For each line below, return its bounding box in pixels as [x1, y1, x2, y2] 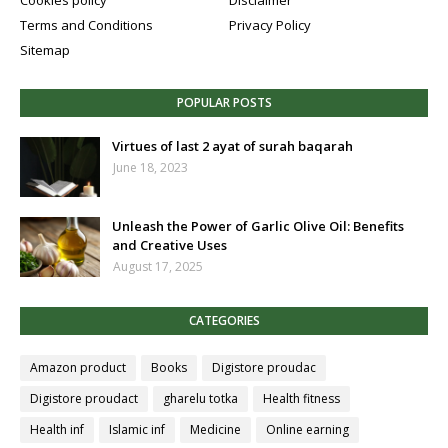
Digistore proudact [30, 390, 138, 407]
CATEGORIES [188, 312, 260, 329]
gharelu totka [163, 390, 238, 407]
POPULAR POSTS [176, 94, 272, 111]
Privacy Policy [229, 16, 311, 34]
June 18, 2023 [113, 159, 188, 176]
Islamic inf [109, 421, 165, 438]
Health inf [30, 421, 84, 438]
